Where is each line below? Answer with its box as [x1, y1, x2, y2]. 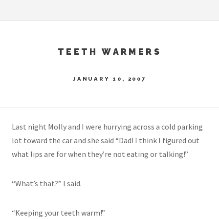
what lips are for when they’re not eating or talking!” [12, 149, 188, 159]
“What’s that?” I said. [12, 178, 82, 189]
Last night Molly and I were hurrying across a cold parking [12, 122, 203, 132]
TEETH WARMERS [57, 46, 162, 57]
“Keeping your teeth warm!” [12, 208, 105, 218]
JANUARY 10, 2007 [73, 75, 146, 82]
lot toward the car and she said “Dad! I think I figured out [12, 135, 199, 146]
